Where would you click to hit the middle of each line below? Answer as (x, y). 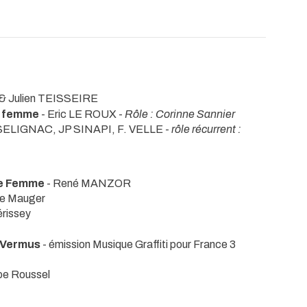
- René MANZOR (88, 183)
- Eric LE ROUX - (82, 114)
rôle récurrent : (206, 129)
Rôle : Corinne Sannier (180, 114)
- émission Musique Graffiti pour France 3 (139, 244)
